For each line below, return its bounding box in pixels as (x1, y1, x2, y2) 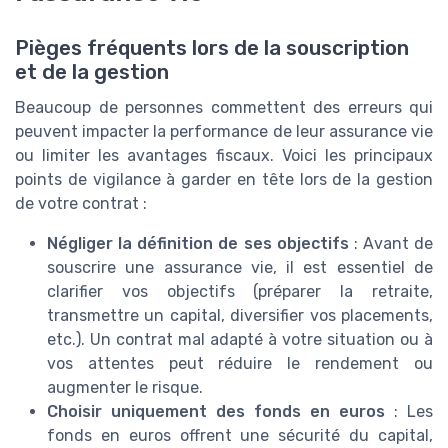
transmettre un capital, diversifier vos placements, (47, 306, 433, 326)
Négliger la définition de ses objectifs (47, 234, 349, 254)
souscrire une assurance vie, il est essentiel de (47, 258, 433, 278)
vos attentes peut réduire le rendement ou (47, 354, 433, 374)
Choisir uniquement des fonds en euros (47, 402, 385, 422)
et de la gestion (15, 60, 169, 85)
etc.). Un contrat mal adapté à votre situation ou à (47, 330, 433, 350)
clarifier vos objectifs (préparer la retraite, (47, 282, 433, 302)
